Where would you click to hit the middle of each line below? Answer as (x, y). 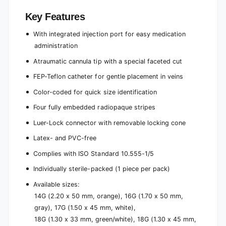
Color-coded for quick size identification (95, 92)
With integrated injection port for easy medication (109, 34)
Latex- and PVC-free (65, 138)
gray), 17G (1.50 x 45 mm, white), (85, 207)
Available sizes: (56, 184)
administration (56, 46)
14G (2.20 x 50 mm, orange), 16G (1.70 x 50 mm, (109, 196)
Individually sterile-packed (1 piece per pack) (102, 169)
